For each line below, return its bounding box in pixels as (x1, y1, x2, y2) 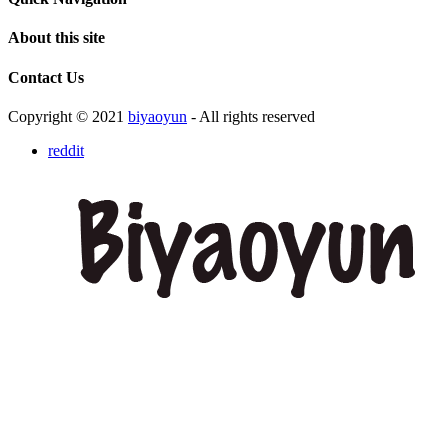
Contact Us (8, 68, 84, 86)
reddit (48, 141, 84, 159)
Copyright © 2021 (8, 107, 128, 125)
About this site (8, 29, 105, 47)
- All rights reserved (187, 107, 315, 125)
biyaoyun (128, 107, 187, 125)
